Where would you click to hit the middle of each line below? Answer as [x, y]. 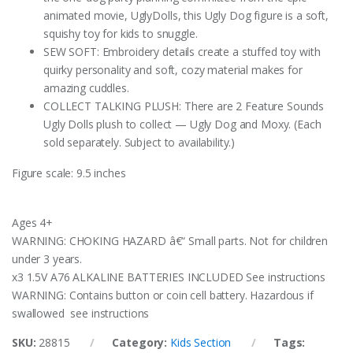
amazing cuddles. [86, 88]
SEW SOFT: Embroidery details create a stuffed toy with [182, 52]
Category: [141, 343]
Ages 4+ [33, 223]
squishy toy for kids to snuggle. [121, 34]
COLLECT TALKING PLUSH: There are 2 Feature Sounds [184, 106]
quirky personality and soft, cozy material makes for [173, 70]
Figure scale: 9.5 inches [69, 173]
